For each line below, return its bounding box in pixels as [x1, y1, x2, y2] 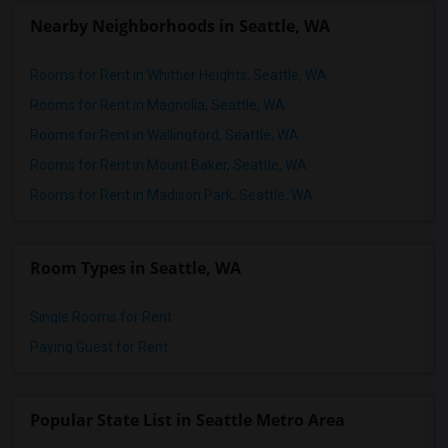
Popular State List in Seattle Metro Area [30, 409, 345, 431]
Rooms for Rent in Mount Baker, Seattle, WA [30, 157, 307, 173]
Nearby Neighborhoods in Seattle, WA [30, 15, 330, 37]
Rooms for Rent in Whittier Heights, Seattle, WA [30, 67, 327, 83]
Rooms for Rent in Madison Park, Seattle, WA [30, 187, 313, 203]
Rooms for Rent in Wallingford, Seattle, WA [30, 127, 299, 143]
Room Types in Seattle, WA [30, 257, 241, 279]
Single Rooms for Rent [30, 309, 172, 325]
